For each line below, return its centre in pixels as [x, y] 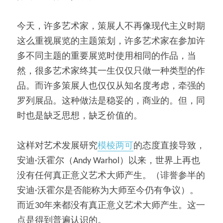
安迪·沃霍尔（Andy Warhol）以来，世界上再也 [109, 161]
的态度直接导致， [169, 146]
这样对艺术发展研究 [57, 146]
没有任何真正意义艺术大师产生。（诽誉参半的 [111, 176]
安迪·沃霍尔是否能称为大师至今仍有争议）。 [108, 191]
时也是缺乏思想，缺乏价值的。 [80, 116]
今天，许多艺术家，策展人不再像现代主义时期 [111, 26]
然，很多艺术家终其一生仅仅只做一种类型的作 [111, 71]
